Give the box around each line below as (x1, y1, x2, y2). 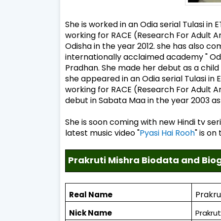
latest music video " (65, 127, 140, 139)
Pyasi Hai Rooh (140, 127, 195, 139)
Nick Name (69, 208, 112, 219)
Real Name (69, 189, 113, 200)
